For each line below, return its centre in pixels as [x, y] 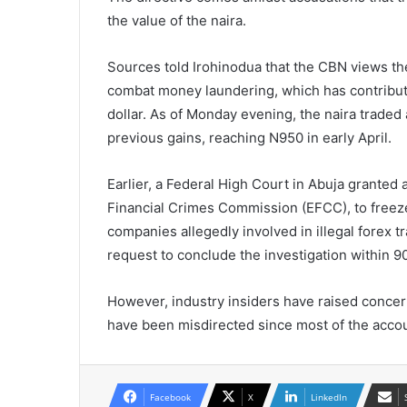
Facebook [170, 397]
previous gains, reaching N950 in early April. [249, 137]
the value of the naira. [177, 20]
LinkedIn [329, 397]
